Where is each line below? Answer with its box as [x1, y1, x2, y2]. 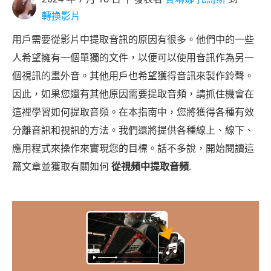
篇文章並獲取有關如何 [12, 160, 111, 173]
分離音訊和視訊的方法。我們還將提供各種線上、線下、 [12, 123, 254, 137]
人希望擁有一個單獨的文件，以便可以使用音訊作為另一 [12, 51, 254, 64]
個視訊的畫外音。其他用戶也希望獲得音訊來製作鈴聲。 [12, 69, 254, 82]
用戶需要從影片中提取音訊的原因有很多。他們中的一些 [12, 33, 254, 46]
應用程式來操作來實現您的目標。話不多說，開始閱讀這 [12, 142, 254, 155]
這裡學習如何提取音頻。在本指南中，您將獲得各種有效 [12, 105, 254, 119]
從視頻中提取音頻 [111, 160, 189, 173]
